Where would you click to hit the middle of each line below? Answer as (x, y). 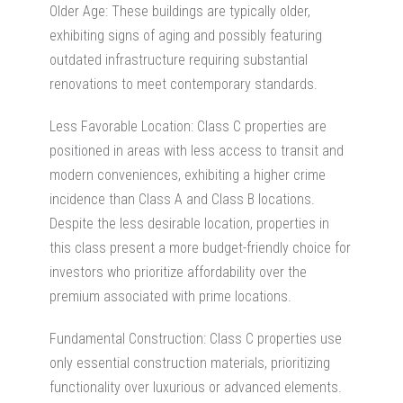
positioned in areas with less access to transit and (197, 150)
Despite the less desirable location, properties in (189, 223)
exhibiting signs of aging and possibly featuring (186, 35)
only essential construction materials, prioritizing (190, 363)
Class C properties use (276, 338)
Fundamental (87, 338)
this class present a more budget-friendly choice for (200, 247)
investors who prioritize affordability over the (178, 272)
